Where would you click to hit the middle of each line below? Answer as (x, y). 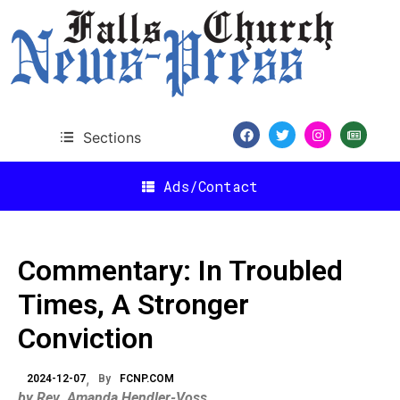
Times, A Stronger (133, 304)
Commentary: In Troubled (180, 271)
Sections (112, 137)
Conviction (86, 338)
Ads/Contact (211, 186)
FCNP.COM (147, 379)
